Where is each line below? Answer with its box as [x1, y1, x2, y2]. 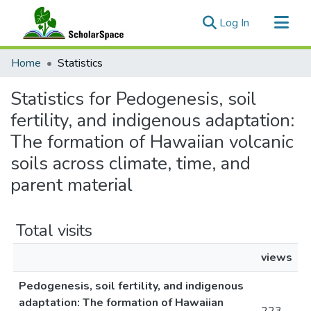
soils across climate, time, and [10, 151, 251, 176]
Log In [219, 15, 249, 31]
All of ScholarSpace [11, 72, 106, 87]
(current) [249, 15, 289, 30]
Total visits [16, 219, 92, 242]
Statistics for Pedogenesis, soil [10, 87, 256, 111]
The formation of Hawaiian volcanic [10, 130, 294, 154]
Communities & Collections [11, 49, 139, 65]
